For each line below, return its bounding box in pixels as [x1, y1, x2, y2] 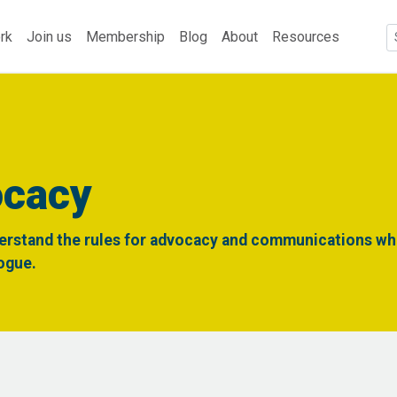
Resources [272, 27, 339, 45]
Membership [86, 27, 165, 45]
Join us [27, 27, 72, 45]
